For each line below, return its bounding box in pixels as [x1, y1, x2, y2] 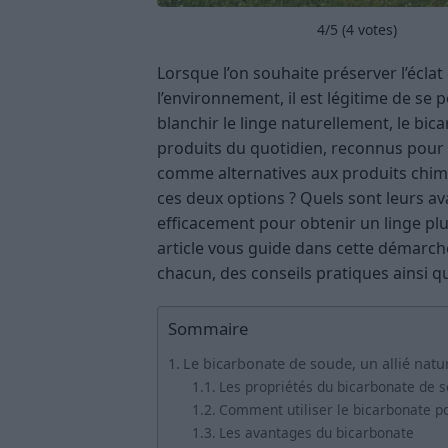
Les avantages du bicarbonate [218, 422, 414, 442]
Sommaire [168, 316, 248, 340]
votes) [354, 19, 397, 39]
